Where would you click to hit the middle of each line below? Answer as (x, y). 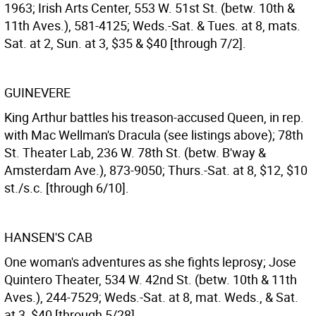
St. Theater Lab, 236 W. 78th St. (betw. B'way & (135, 152)
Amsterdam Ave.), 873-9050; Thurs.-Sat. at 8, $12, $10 (156, 170)
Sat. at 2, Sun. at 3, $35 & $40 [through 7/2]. (125, 43)
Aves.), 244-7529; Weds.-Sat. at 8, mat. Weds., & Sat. (151, 297)
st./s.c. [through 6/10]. (67, 188)
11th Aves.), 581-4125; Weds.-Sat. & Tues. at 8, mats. (152, 25)
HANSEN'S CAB (48, 237)
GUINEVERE (37, 92)
